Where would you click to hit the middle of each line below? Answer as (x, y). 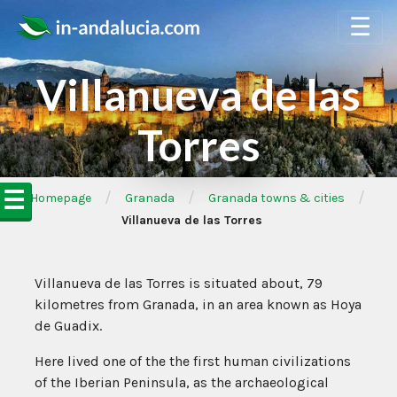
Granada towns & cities (276, 198)
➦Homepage (55, 198)
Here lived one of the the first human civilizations (193, 362)
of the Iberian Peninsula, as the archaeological (182, 383)
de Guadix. (68, 326)
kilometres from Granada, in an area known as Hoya (198, 305)
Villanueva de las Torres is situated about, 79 (179, 284)
